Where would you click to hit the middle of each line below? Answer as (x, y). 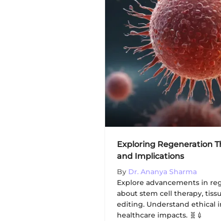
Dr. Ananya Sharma (163, 171)
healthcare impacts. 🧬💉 (160, 215)
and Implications (150, 156)
